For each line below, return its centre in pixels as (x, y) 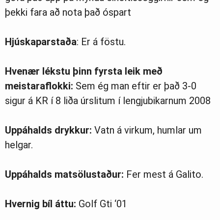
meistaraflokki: (39, 86)
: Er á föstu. (101, 42)
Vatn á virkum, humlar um (147, 130)
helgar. (19, 145)
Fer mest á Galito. (164, 175)
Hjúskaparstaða (41, 42)
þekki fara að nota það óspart (68, 13)
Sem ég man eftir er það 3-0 (135, 86)
